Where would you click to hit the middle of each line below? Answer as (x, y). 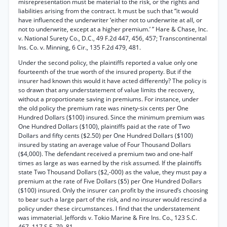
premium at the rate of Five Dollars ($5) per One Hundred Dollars (110, 181)
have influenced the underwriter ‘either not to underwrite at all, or (110, 20)
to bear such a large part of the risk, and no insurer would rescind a (112, 199)
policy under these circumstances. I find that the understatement (109, 209)
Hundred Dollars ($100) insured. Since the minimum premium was (111, 117)
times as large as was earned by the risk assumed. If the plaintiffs (110, 163)
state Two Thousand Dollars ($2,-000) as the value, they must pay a (112, 172)
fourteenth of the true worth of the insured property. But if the (105, 72)
